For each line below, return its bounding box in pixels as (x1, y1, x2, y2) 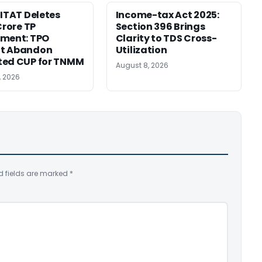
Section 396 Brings (115, 20, 205, 33)
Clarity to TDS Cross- (115, 32, 217, 45)
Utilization (115, 43, 167, 57)
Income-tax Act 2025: (115, 8, 219, 22)
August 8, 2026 (115, 60, 168, 70)
